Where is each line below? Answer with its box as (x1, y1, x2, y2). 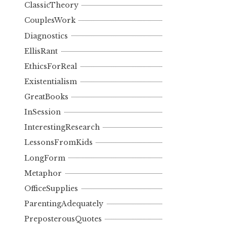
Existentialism (24, 77, 77, 86)
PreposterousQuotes (24, 214, 102, 224)
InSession (24, 107, 61, 117)
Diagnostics (24, 31, 68, 41)
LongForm (24, 153, 65, 163)
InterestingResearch (24, 123, 100, 132)
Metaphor (24, 168, 62, 178)
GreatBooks (24, 92, 68, 102)
